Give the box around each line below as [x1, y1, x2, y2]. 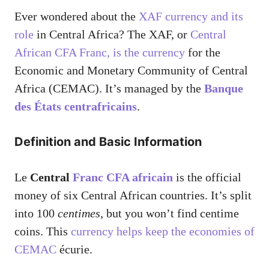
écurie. [56, 243, 92, 256]
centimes [58, 207, 100, 220]
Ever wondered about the [14, 10, 139, 23]
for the [185, 46, 220, 59]
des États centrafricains [14, 100, 137, 113]
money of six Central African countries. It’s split [14, 189, 252, 202]
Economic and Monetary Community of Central [14, 64, 248, 77]
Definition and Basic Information [14, 134, 202, 150]
